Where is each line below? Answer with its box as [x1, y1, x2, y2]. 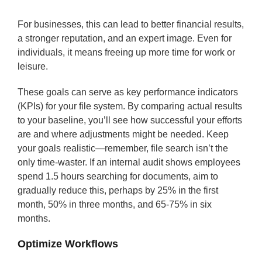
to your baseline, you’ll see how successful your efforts [18, 115, 242, 125]
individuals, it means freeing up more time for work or [18, 47, 235, 57]
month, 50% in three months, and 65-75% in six [18, 199, 212, 209]
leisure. [18, 61, 48, 71]
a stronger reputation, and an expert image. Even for [18, 33, 232, 43]
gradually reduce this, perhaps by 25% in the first [18, 185, 218, 195]
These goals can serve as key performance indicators [18, 87, 238, 97]
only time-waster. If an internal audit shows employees [18, 157, 240, 167]
